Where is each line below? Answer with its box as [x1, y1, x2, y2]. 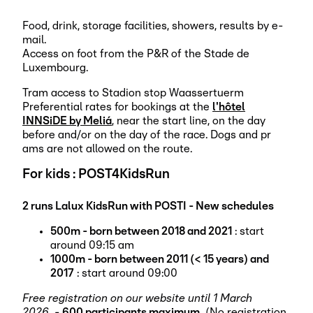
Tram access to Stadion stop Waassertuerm [22, 87, 244, 99]
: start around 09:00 [74, 267, 177, 279]
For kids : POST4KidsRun [22, 167, 170, 181]
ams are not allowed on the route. [22, 143, 192, 154]
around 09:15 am [50, 239, 134, 251]
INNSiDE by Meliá [22, 115, 112, 126]
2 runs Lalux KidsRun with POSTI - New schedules [22, 200, 274, 212]
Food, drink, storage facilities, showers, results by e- [22, 20, 283, 31]
